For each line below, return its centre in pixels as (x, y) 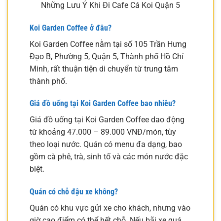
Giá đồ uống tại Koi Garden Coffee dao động (107, 120)
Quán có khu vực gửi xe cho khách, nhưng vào (110, 208)
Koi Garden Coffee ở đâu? (71, 28)
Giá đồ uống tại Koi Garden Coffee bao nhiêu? (103, 104)
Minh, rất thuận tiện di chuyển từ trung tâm (104, 69)
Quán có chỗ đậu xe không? (74, 192)
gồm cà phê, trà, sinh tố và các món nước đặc (109, 157)
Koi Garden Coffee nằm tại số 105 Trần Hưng (108, 44)
